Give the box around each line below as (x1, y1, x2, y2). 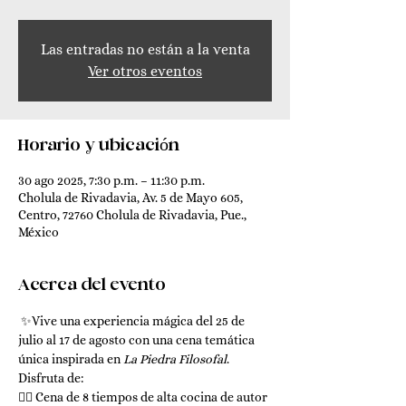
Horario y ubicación (18, 137, 179, 155)
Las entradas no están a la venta (40, 41, 250, 58)
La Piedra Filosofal (123, 352, 227, 366)
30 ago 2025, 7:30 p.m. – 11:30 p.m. (18, 173, 205, 188)
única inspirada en (18, 352, 123, 366)
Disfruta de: (18, 371, 83, 385)
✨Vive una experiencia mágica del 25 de (18, 314, 247, 328)
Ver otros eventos (88, 63, 202, 80)
